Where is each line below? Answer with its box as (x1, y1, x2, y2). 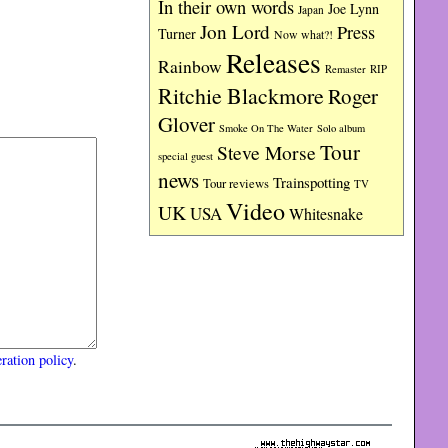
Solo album (317, 121, 366, 135)
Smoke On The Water (219, 121, 314, 135)
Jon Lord (200, 19, 271, 44)
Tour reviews (203, 175, 270, 192)
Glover (158, 110, 216, 138)
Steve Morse (217, 139, 317, 165)
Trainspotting (273, 172, 351, 192)
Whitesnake (289, 203, 364, 224)
